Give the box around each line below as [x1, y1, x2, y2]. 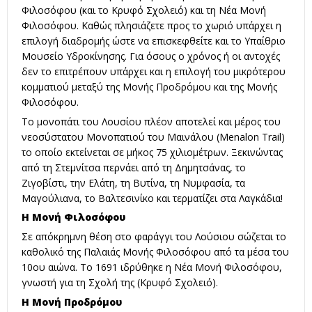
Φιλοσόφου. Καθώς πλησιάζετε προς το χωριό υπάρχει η [22, 19, 281, 33]
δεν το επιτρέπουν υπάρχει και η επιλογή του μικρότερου [22, 65, 286, 79]
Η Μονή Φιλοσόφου [22, 210, 125, 224]
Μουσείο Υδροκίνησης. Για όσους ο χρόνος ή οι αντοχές [22, 49, 280, 63]
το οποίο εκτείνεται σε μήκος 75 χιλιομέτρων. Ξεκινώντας [22, 145, 283, 159]
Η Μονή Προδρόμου [22, 295, 122, 309]
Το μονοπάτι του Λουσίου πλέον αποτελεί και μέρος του [22, 114, 281, 128]
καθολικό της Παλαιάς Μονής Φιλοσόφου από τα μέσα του [22, 245, 289, 259]
